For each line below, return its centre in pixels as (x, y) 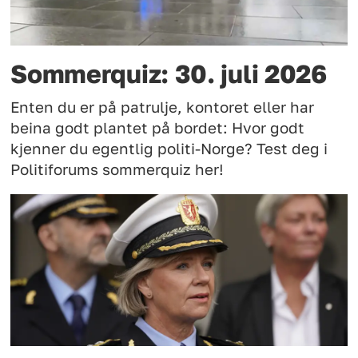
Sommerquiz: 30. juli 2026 (169, 73)
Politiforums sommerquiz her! (117, 170)
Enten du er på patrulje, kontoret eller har (163, 107)
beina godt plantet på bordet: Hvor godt (158, 128)
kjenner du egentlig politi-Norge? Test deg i (169, 149)
